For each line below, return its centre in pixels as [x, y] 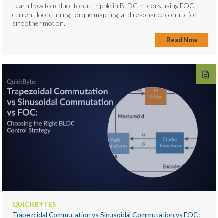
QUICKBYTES [34, 204]
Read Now [182, 40]
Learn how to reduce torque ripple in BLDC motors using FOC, [104, 5]
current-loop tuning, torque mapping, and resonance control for [105, 14]
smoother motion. [39, 23]
